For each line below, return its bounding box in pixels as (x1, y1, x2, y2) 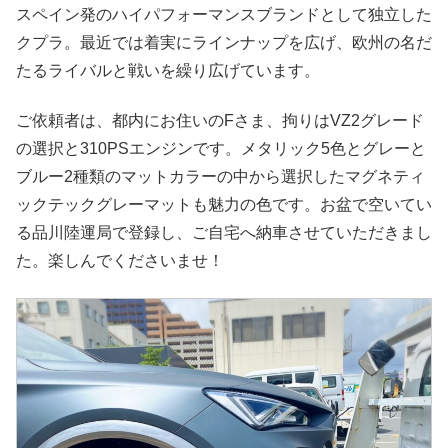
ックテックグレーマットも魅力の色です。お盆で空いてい (16, 196, 432, 214)
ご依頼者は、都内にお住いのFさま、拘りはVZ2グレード (16, 112, 424, 130)
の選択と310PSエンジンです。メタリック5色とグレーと (16, 140, 426, 158)
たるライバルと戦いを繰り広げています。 (16, 62, 320, 80)
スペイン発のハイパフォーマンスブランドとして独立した (16, 6, 432, 24)
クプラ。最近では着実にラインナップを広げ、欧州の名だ (16, 34, 432, 52)
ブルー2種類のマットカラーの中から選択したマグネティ (16, 168, 425, 186)
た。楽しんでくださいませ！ (16, 252, 224, 270)
